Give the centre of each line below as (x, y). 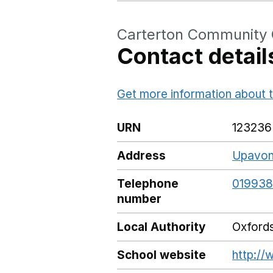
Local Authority (161, 227)
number (139, 199)
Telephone (148, 184)
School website (161, 255)
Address (141, 156)
